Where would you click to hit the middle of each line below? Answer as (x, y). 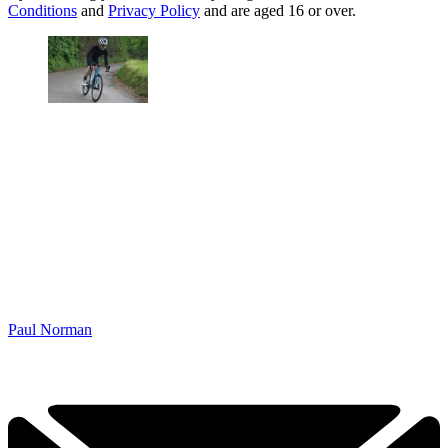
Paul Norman (50, 329)
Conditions (42, 11)
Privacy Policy (154, 11)
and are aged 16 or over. (278, 11)
